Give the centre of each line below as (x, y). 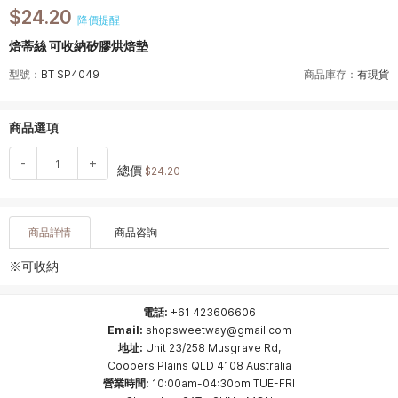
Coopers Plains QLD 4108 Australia (199, 366)
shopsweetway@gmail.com (218, 330)
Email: (125, 330)
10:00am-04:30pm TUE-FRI (222, 383)
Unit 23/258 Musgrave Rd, (213, 348)
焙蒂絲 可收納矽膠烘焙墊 (79, 46)
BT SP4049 (70, 74)
